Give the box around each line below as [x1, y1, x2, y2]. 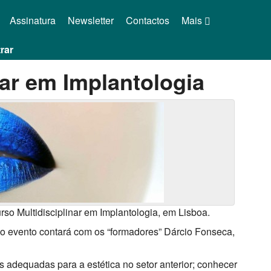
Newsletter [67, 13, 114, 27]
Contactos [125, 13, 169, 27]
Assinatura [9, 13, 56, 27]
